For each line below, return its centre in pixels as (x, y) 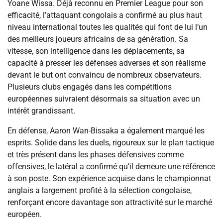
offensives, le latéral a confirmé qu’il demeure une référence (111, 167)
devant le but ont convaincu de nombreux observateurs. (105, 75)
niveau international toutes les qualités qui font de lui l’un (108, 27)
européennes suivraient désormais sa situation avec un (104, 99)
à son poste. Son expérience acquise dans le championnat (109, 179)
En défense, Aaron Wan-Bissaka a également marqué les (106, 131)
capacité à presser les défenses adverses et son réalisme (107, 63)
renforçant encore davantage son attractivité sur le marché (110, 203)
